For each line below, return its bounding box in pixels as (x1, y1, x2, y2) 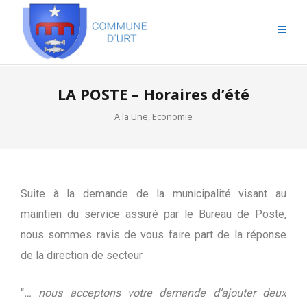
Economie (152, 111, 193, 123)
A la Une (114, 111, 148, 123)
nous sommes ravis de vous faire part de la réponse (21, 228, 286, 241)
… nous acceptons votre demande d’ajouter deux (24, 286, 286, 299)
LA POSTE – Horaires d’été (58, 84, 249, 104)
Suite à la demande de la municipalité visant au (21, 187, 286, 200)
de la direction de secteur (21, 249, 143, 262)
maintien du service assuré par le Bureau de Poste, (21, 208, 286, 221)
